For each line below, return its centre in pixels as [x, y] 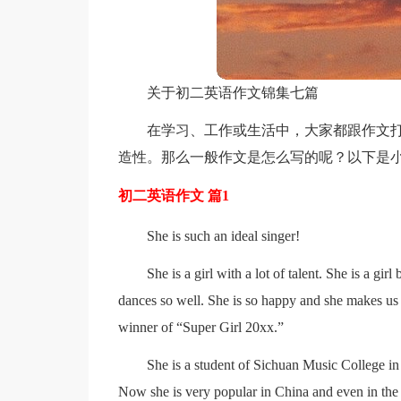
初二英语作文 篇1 [173, 196]
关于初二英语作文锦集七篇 [232, 93]
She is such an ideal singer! [223, 236]
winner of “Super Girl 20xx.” [200, 327]
